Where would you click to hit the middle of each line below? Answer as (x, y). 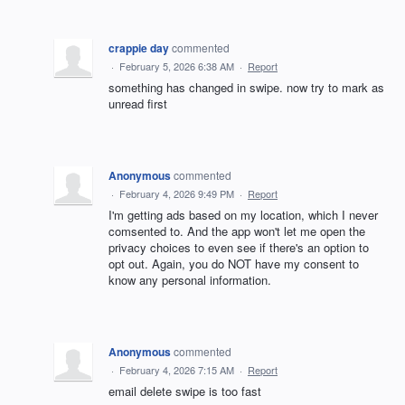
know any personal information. (190, 279)
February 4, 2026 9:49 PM (177, 193)
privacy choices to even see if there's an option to (239, 247)
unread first (138, 103)
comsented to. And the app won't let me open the (237, 231)
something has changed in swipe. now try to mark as (246, 87)
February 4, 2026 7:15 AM (177, 369)
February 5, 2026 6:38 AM (177, 66)
